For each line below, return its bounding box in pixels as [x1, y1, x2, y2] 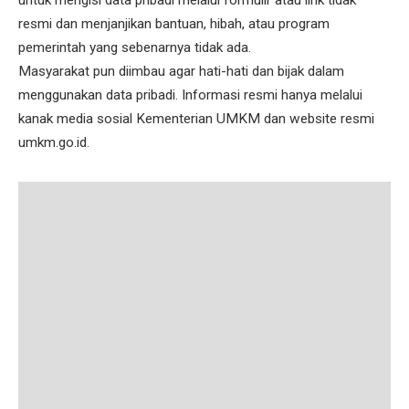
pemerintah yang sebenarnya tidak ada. [18, 38, 251, 56]
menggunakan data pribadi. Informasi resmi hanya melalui [18, 86, 362, 103]
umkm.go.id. [18, 133, 93, 151]
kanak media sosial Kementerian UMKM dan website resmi [18, 110, 374, 127]
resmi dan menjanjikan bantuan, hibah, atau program [18, 15, 330, 32]
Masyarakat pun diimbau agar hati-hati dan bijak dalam [18, 62, 344, 79]
